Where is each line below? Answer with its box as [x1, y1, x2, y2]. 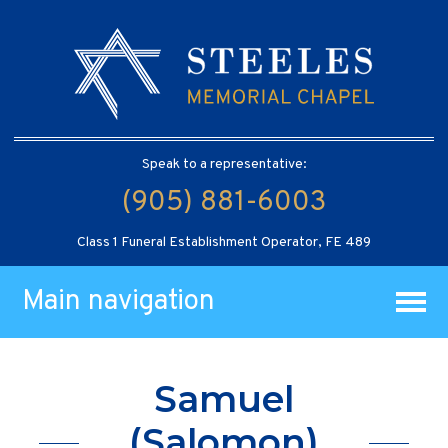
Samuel [154, 377, 294, 422]
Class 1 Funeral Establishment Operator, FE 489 [77, 233, 371, 251]
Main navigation [22, 283, 216, 320]
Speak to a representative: [141, 155, 307, 173]
